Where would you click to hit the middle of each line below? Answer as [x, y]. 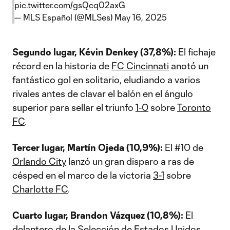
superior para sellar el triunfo [74, 107]
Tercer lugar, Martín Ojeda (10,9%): [88, 147]
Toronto [194, 107]
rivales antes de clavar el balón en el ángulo [103, 93]
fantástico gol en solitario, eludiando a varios [106, 80]
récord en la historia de [62, 66]
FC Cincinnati [140, 66]
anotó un [189, 66]
